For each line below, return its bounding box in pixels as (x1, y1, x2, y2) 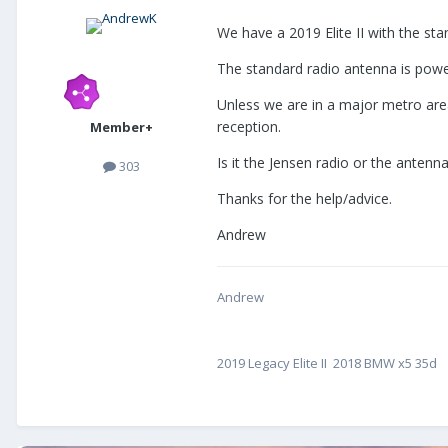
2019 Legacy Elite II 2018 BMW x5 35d (217, 354, 440, 373)
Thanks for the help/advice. (217, 189, 392, 209)
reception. (217, 117, 281, 137)
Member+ (89, 118, 153, 137)
